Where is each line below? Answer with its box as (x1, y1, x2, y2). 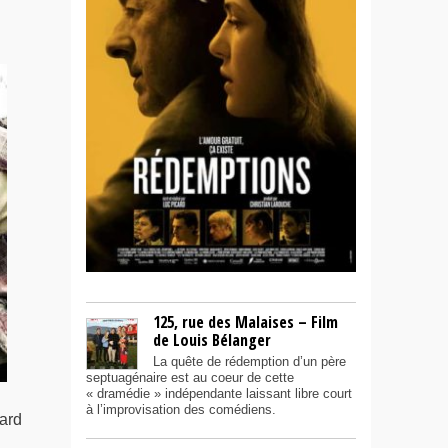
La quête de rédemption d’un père (153, 354, 346, 370)
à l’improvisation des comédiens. (86, 402, 276, 418)
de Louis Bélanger (153, 329, 271, 352)
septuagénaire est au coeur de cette (86, 370, 294, 386)
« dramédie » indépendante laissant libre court (86, 386, 352, 402)
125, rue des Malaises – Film (153, 311, 338, 334)
